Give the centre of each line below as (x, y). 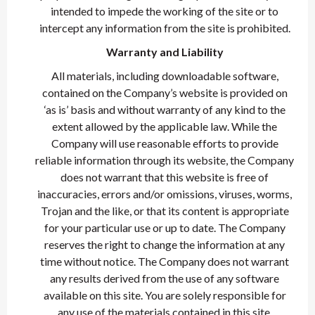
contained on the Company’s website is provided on (165, 92)
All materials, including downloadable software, (165, 76)
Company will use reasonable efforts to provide (165, 143)
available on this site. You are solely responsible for (165, 295)
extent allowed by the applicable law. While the (165, 126)
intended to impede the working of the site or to (165, 11)
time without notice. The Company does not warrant (165, 261)
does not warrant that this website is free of (165, 177)
